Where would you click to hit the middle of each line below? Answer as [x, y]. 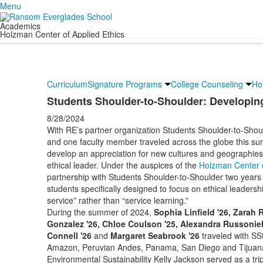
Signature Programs [124, 84]
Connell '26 [69, 236]
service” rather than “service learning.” [117, 200]
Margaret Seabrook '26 [155, 236]
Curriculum [67, 84]
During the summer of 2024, [100, 212]
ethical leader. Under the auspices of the [123, 165]
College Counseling [207, 84]
